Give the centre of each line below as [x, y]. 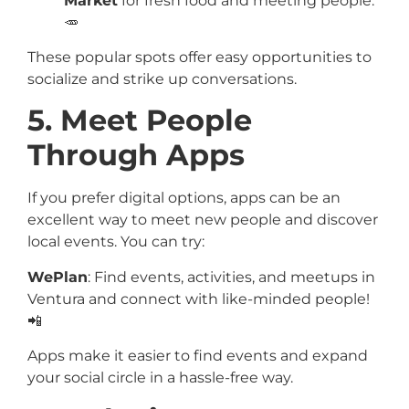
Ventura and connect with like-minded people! [199, 299]
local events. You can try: [116, 242]
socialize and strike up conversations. [162, 79]
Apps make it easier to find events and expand [198, 356]
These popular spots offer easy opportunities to [199, 58]
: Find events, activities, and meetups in [231, 277]
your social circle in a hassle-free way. [160, 378]
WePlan [58, 277]
